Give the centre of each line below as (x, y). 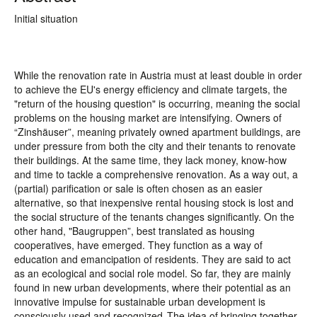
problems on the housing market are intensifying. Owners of (148, 117)
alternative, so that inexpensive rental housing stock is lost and (154, 202)
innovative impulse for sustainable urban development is (140, 301)
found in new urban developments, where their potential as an (152, 287)
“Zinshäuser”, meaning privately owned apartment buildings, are (157, 132)
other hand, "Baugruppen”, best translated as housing (134, 231)
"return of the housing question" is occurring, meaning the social (157, 103)
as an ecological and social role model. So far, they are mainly (152, 273)
